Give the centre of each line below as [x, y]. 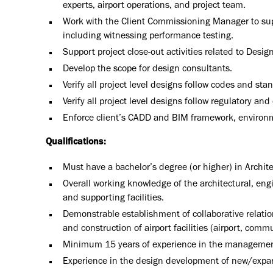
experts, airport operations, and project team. [154, 6]
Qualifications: [76, 142]
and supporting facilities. [113, 199]
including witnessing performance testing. [148, 37]
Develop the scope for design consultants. [147, 70]
